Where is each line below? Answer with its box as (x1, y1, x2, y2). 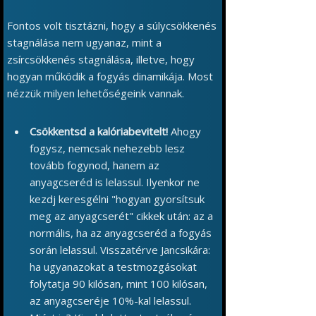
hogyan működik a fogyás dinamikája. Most (7, 69, 213, 83)
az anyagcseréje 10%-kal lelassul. (30, 293, 191, 308)
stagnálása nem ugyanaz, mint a (7, 35, 162, 49)
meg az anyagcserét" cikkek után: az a (30, 209, 213, 223)
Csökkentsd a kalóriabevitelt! (30, 124, 171, 138)
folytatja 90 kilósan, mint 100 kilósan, (30, 276, 207, 291)
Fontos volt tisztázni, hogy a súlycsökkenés (7, 18, 217, 32)
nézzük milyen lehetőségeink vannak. (7, 86, 184, 100)
